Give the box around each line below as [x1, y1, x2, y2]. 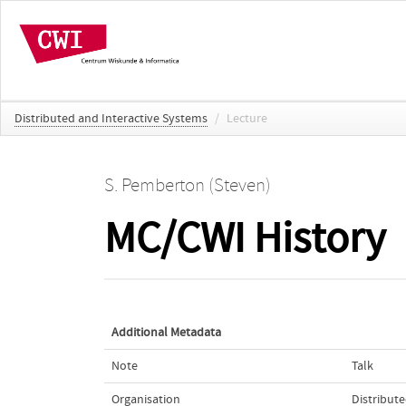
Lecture [227, 111, 267, 126]
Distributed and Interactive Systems [14, 111, 208, 126]
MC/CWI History [103, 213, 385, 264]
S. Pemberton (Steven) [103, 174, 271, 197]
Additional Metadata [111, 324, 221, 340]
